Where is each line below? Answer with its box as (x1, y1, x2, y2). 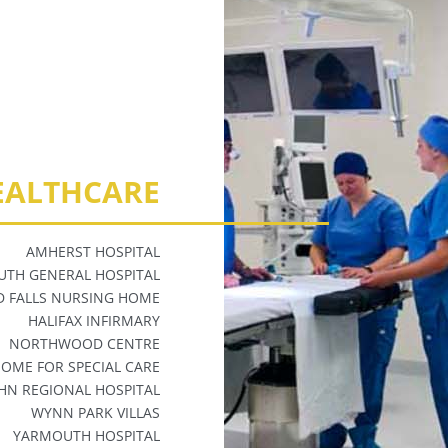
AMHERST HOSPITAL (26, 241, 161, 261)
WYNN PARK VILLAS (31, 402, 161, 422)
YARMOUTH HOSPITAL (13, 425, 161, 445)
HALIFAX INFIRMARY (28, 310, 161, 330)
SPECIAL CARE (68, 356, 161, 376)
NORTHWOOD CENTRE (9, 333, 161, 353)
